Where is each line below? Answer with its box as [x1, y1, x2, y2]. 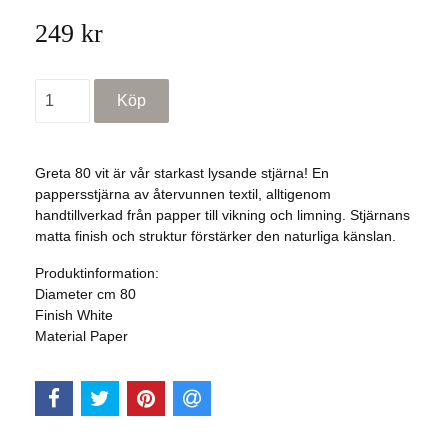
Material [35, 328, 86, 345]
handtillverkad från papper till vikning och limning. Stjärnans [35, 207, 410, 224]
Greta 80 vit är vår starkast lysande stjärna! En [35, 165, 329, 182]
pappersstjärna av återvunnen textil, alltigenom [35, 186, 331, 203]
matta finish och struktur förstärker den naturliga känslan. [35, 228, 396, 245]
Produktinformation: [35, 265, 159, 282]
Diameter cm [35, 286, 116, 303]
